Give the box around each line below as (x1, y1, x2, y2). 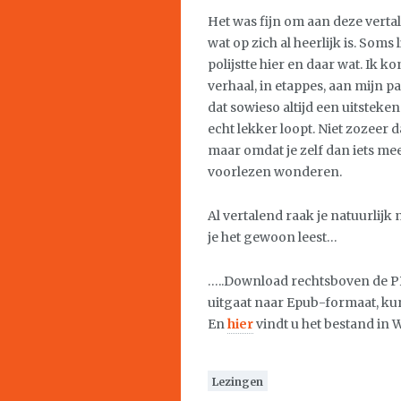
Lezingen (212, 375, 263, 388)
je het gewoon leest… (208, 229, 337, 245)
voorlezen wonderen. (208, 164, 342, 180)
